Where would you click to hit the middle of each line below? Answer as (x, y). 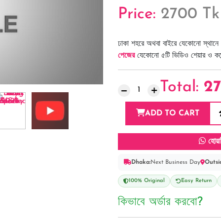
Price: (139, 14)
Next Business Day (175, 163)
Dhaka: (141, 163)
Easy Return (196, 181)
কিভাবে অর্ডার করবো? (160, 203)
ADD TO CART (172, 114)
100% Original (147, 181)
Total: (182, 88)
